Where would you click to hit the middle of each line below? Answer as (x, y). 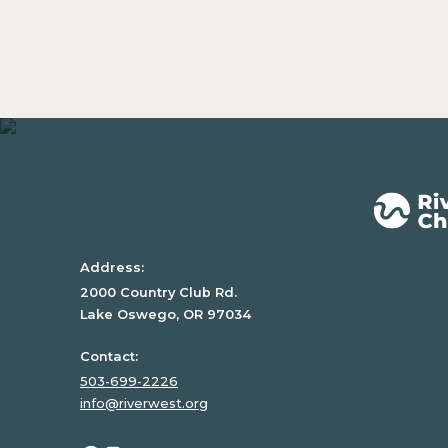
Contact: (108, 356)
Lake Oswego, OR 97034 (165, 314)
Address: (111, 267)
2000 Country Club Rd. (158, 292)
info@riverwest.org (143, 402)
